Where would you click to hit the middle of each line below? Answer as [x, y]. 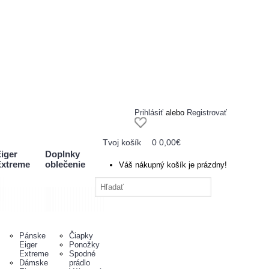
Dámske [33, 263]
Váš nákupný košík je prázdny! [173, 165]
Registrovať [207, 113]
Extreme [34, 254]
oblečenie [65, 164]
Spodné [82, 254]
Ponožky [84, 245]
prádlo [79, 263]
